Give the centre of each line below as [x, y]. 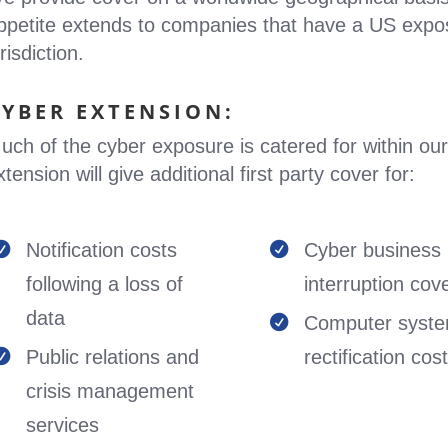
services [62, 425]
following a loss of [104, 284]
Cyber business [373, 250]
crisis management [109, 391]
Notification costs [101, 250]
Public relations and [112, 357]
